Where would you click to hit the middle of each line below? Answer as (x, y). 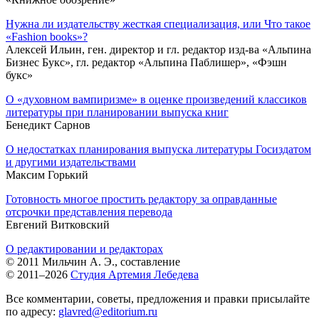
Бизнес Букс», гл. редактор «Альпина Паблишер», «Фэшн (146, 62)
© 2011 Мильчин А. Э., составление (93, 261)
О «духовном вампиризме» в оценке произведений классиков (156, 99)
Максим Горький (47, 174)
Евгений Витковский (58, 224)
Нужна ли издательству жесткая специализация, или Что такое (158, 23)
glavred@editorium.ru (108, 311)
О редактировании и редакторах (84, 249)
